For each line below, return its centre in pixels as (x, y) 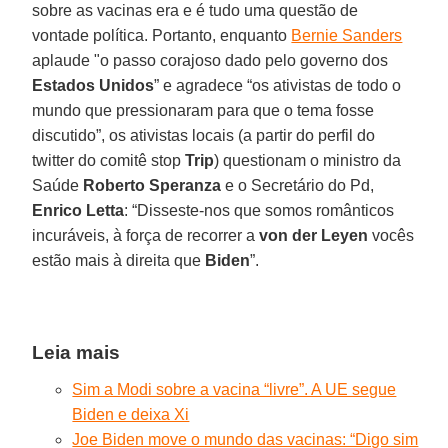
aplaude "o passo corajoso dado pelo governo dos (210, 60)
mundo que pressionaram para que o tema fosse (203, 110)
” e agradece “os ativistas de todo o (278, 85)
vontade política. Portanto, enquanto (162, 35)
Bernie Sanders (347, 35)
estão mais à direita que (119, 260)
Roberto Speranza (152, 185)
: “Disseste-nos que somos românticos (259, 210)
